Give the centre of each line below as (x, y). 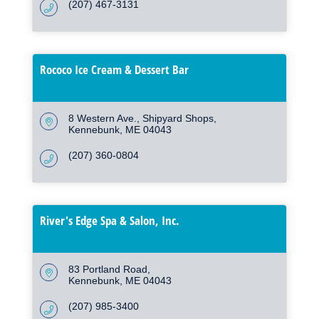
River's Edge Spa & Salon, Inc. (110, 221)
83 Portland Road (108, 270)
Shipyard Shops (178, 119)
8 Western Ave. (103, 119)
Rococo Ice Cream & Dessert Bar (114, 70)
